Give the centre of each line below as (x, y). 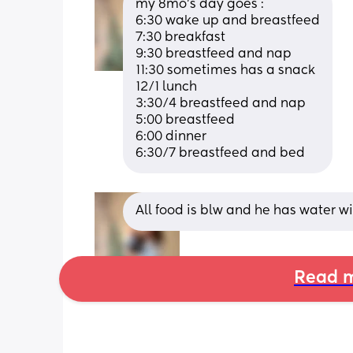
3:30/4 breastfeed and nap (221, 104)
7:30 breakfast (180, 37)
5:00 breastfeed (187, 120)
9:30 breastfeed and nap (214, 54)
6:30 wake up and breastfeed (228, 21)
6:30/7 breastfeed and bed (220, 153)
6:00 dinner (173, 137)
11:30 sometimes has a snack (225, 71)
